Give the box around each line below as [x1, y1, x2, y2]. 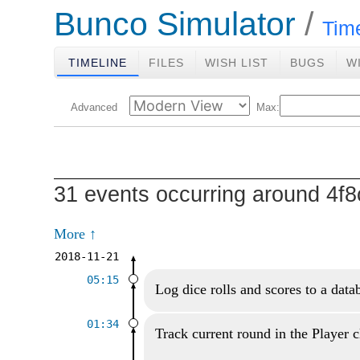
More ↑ [54, 225, 96, 242]
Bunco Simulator [54, 6, 296, 43]
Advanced [71, 102, 117, 113]
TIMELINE [67, 56, 127, 69]
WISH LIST [205, 56, 269, 69]
